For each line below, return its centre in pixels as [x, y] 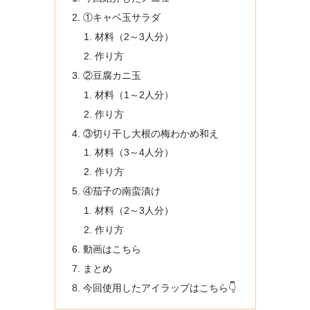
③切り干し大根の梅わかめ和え [151, 133]
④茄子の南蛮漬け [121, 191]
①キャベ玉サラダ [121, 18]
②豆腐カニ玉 [112, 75]
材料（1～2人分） [135, 94]
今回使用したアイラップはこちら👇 [159, 288]
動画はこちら [112, 249]
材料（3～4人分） [135, 153]
